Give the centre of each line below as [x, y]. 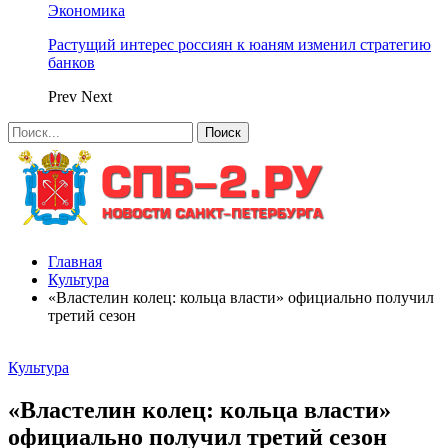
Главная [75, 261]
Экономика [86, 10]
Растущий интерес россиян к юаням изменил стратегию [239, 44]
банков [71, 62]
